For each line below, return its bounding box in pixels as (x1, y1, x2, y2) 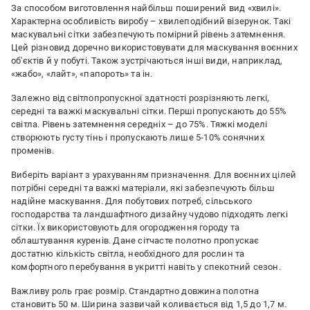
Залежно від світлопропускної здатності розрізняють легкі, (11, 93, 270, 103)
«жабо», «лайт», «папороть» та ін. (11, 69, 153, 79)
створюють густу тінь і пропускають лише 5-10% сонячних (11, 132, 264, 143)
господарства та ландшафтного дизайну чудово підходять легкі (11, 209, 288, 219)
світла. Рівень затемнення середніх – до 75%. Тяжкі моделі (11, 119, 268, 129)
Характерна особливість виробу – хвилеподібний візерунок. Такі (11, 16, 291, 26)
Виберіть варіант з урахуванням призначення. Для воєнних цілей (11, 170, 297, 180)
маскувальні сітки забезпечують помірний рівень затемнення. (11, 29, 286, 39)
